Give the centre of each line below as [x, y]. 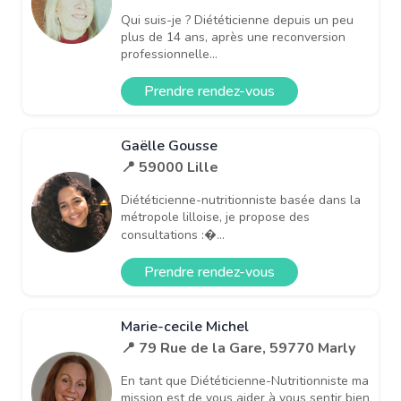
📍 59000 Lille [170, 167]
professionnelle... [169, 54]
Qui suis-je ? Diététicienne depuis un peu [237, 20]
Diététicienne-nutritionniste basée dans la [241, 200]
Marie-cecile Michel [185, 326]
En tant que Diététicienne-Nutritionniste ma [245, 380]
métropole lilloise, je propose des [215, 217]
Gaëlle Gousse [169, 145]
